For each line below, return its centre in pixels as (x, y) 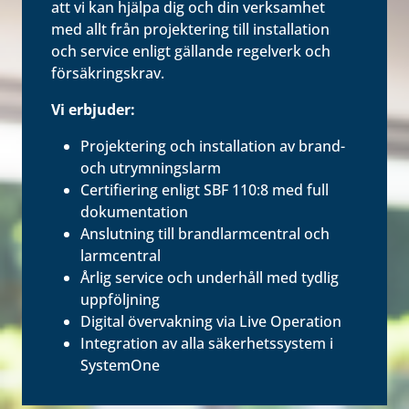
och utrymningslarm (151, 168)
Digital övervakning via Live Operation (211, 321)
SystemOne (120, 365)
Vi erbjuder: (93, 110)
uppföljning (120, 299)
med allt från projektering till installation (190, 29)
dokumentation (134, 212)
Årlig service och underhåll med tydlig (210, 278)
